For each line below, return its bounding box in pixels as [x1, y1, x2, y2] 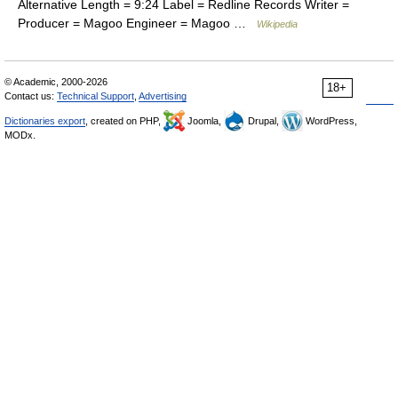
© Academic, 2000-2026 [4, 76, 107, 87]
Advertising [139, 91, 187, 101]
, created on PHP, [85, 115, 163, 126]
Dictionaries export [4, 115, 85, 126]
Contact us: [4, 91, 57, 101]
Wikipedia [257, 19, 298, 29]
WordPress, [303, 115, 357, 126]
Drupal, [245, 115, 282, 126]
